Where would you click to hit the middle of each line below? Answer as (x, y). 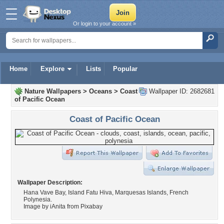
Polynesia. (38, 199)
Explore (52, 69)
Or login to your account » (104, 23)
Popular (125, 69)
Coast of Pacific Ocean (114, 119)
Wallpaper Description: (50, 182)
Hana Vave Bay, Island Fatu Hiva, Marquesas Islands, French (106, 192)
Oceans (100, 91)
